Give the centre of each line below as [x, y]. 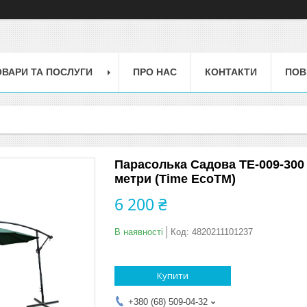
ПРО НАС [155, 72]
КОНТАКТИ [231, 72]
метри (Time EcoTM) [175, 179]
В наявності [139, 232]
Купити [173, 275]
